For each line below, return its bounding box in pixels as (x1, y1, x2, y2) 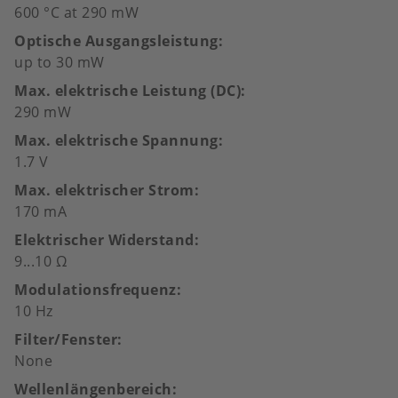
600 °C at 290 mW (14, 3, 139, 22)
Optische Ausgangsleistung (14, 31, 219, 51)
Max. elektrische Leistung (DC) (14, 81, 241, 100)
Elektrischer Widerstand (14, 230, 195, 250)
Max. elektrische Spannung (14, 131, 219, 150)
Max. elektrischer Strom (14, 180, 195, 200)
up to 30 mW (14, 52, 105, 72)
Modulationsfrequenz (14, 280, 177, 299)
